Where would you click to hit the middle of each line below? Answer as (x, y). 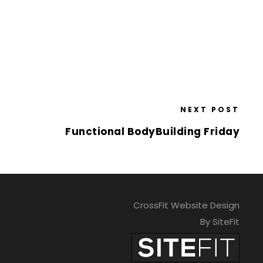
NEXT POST (210, 109)
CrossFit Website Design (186, 205)
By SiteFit (220, 222)
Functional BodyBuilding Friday (152, 131)
